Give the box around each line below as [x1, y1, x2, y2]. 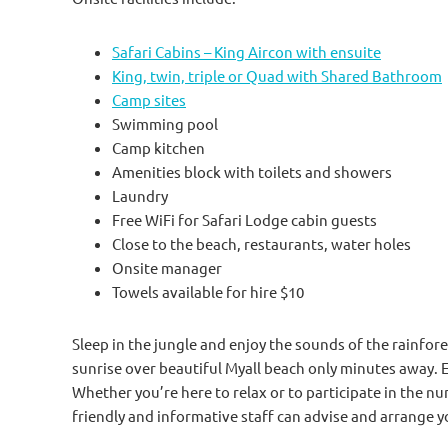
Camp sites [112, 90, 186, 110]
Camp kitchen [112, 138, 205, 158]
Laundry [112, 186, 168, 206]
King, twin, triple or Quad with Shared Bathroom [112, 66, 442, 86]
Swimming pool [112, 114, 218, 134]
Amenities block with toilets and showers [112, 162, 392, 182]
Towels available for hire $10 [112, 282, 304, 302]
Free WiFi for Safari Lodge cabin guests [112, 210, 377, 230]
